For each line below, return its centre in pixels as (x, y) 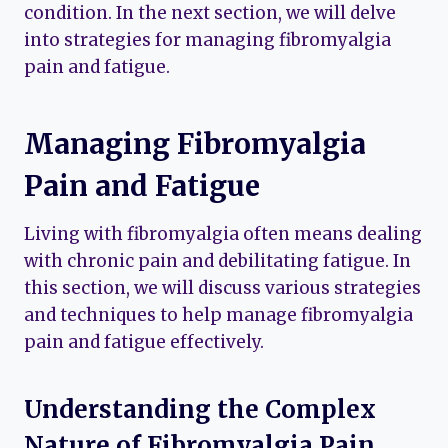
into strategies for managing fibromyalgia (207, 39)
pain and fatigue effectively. (144, 341)
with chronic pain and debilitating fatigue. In (217, 260)
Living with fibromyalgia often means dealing (223, 233)
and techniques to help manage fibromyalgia (218, 314)
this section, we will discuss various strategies (222, 287)
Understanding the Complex (200, 409)
